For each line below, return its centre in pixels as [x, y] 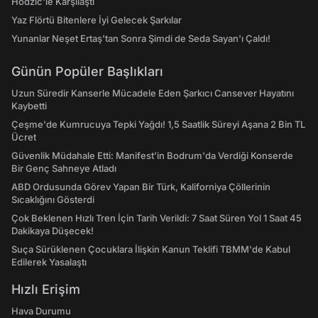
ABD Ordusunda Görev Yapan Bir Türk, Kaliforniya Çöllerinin [141, 187]
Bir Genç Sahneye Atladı [64, 168]
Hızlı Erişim [46, 289]
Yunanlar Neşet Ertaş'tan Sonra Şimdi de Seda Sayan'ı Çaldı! [141, 38]
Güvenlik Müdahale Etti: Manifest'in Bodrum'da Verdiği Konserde [152, 155]
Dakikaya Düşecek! [53, 231]
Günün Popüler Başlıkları [87, 71]
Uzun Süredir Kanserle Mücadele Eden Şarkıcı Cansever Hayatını [153, 93]
